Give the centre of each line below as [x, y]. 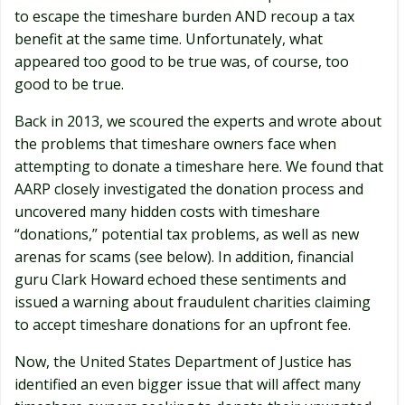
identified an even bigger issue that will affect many [188, 384]
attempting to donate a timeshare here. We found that [199, 166]
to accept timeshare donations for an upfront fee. [183, 325]
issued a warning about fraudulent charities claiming [193, 302]
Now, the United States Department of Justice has [183, 362]
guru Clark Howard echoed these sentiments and [180, 279]
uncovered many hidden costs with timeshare [167, 212]
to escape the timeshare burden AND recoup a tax [184, 16]
